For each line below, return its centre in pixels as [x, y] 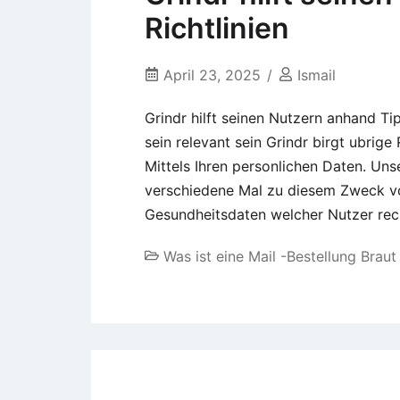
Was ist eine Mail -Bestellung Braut [280, 257]
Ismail [317, 75]
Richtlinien [217, 28]
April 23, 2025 [212, 75]
